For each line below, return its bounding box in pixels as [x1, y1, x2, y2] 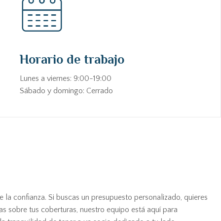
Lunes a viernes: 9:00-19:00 [20, 74, 111, 83]
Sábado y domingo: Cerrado [20, 86, 113, 95]
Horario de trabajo [20, 52, 124, 67]
